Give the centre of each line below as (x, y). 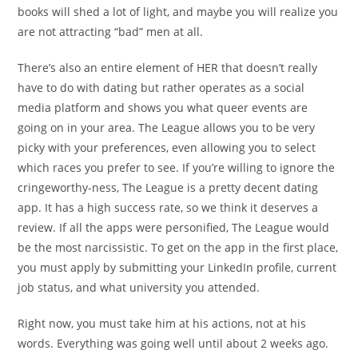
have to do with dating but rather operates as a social (161, 88)
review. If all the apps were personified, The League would (174, 228)
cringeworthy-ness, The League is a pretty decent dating (168, 188)
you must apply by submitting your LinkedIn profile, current (177, 268)
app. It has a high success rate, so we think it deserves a (168, 208)
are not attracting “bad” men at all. (111, 32)
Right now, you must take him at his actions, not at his (162, 324)
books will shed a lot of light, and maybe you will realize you (178, 12)
